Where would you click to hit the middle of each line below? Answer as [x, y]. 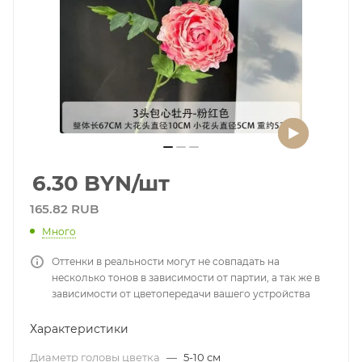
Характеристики [79, 328]
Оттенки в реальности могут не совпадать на [166, 261]
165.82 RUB [64, 209]
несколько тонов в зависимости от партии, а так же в [186, 277]
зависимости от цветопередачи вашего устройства [181, 293]
